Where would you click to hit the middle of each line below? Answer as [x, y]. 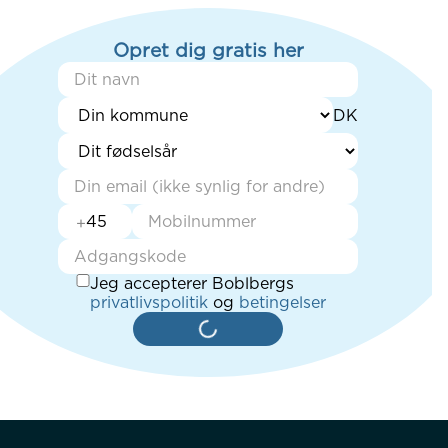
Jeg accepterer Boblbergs [192, 284]
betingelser [283, 303]
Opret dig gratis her [208, 51]
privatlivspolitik [149, 303]
